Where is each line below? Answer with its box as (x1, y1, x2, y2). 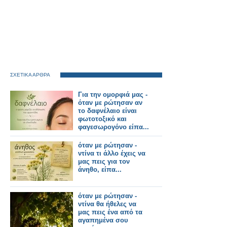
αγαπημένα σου (78, 216, 128, 224)
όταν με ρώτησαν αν (78, 99, 142, 106)
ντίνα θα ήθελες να (78, 200, 136, 208)
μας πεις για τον (78, 158, 130, 165)
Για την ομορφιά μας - (78, 91, 147, 98)
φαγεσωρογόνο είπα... (78, 123, 149, 131)
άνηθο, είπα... (78, 166, 122, 173)
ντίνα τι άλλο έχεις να (78, 149, 145, 157)
